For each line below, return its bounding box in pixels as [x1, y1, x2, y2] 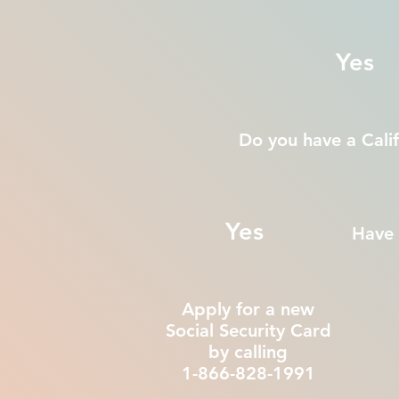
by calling [208, 341, 288, 362]
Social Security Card [165, 320, 331, 341]
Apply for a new [182, 298, 314, 320]
